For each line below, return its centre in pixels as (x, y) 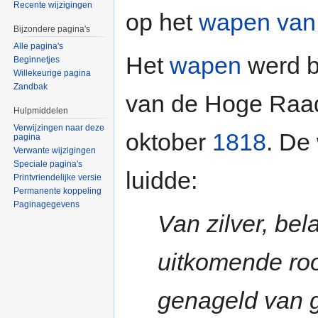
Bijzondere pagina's (52, 29)
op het (162, 22)
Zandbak (31, 87)
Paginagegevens (47, 204)
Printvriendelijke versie (58, 177)
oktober (169, 142)
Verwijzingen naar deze (59, 127)
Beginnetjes (37, 60)
